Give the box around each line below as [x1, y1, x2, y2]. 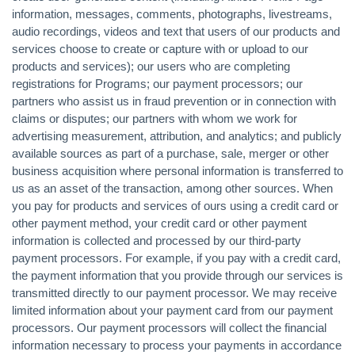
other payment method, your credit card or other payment [12, 216, 307, 230]
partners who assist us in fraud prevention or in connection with [12, 94, 336, 108]
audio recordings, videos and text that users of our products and [12, 24, 340, 38]
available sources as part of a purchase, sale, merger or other [12, 146, 329, 160]
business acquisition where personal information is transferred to [12, 163, 343, 177]
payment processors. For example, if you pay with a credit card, [12, 250, 341, 265]
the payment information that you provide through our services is [12, 268, 343, 282]
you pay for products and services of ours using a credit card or [12, 198, 338, 212]
